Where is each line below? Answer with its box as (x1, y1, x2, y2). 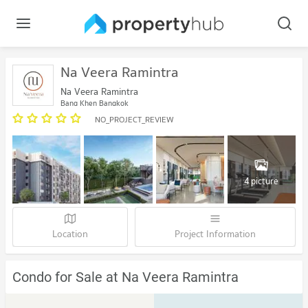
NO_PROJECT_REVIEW (95, 113, 174, 126)
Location (52, 226, 88, 242)
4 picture (244, 173, 279, 188)
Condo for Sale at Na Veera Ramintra (12, 269, 239, 286)
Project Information (175, 226, 256, 242)
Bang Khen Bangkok (60, 97, 129, 109)
